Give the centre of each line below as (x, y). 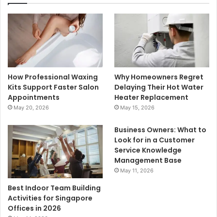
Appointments (34, 97)
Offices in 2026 (34, 208)
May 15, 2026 (138, 107)
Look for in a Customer (155, 140)
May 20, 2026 (31, 107)
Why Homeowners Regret (159, 77)
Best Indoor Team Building (54, 188)
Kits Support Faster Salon (53, 87)
